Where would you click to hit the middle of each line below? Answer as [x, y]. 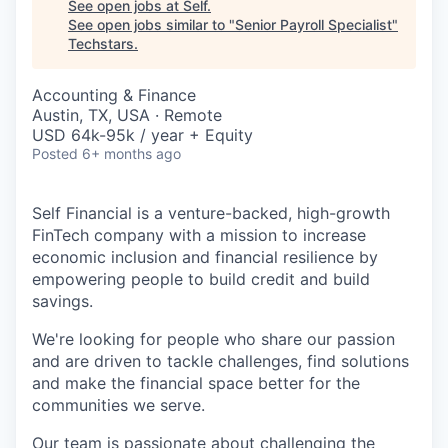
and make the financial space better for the [196, 383]
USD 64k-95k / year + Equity [142, 135]
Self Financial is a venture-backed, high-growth [211, 213]
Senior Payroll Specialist [313, 24]
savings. [62, 301]
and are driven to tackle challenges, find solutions [220, 361]
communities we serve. [118, 405]
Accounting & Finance [114, 95]
